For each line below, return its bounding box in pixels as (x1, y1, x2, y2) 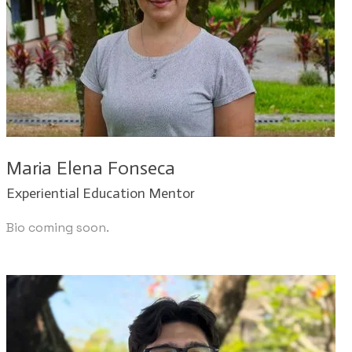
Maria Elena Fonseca (6, 156, 175, 179)
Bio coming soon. (6, 218, 109, 236)
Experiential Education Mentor (6, 184, 195, 202)
